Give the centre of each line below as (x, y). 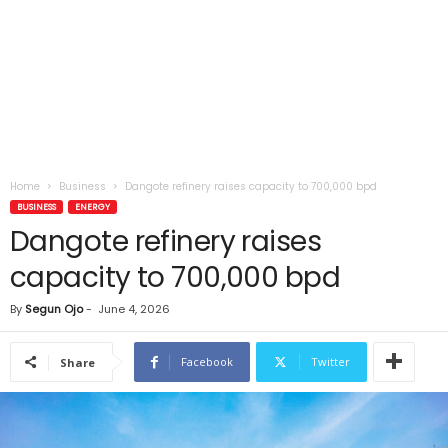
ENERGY (92, 207)
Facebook (207, 361)
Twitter (330, 361)
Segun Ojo (54, 309)
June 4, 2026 (134, 309)
